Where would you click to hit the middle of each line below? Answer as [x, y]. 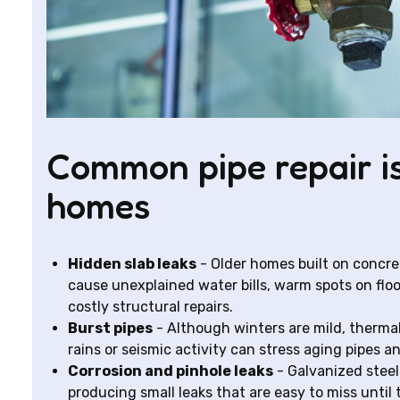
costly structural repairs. [150, 307]
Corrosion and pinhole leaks [171, 371]
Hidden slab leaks [132, 264]
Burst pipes [110, 328]
